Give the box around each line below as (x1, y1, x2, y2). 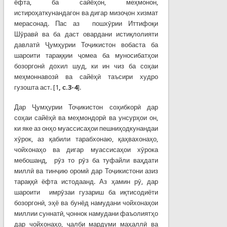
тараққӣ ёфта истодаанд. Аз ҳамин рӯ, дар (14, 177, 159, 185)
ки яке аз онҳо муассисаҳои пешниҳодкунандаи (14, 124, 159, 132)
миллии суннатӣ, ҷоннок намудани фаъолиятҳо (14, 209, 159, 217)
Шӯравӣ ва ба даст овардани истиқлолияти (14, 30, 159, 38)
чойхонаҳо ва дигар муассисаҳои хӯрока (14, 145, 159, 154)
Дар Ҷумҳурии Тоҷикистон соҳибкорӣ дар (14, 103, 159, 111)
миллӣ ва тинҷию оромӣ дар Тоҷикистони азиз (14, 167, 159, 175)
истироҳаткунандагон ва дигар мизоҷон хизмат (14, 9, 159, 17)
